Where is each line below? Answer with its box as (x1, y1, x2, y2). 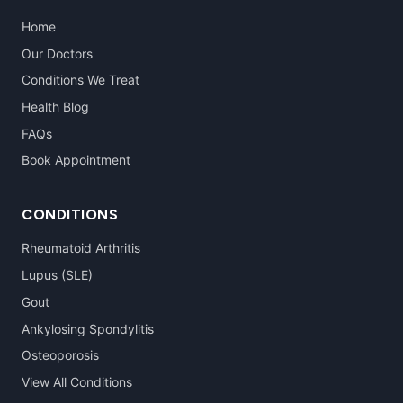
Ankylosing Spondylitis (22, 320, 154, 336)
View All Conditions (22, 373, 132, 390)
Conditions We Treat (22, 72, 139, 88)
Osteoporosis (22, 347, 99, 363)
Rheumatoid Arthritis (22, 240, 140, 256)
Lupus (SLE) (22, 267, 93, 283)
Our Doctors (22, 45, 93, 61)
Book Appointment (22, 152, 130, 168)
